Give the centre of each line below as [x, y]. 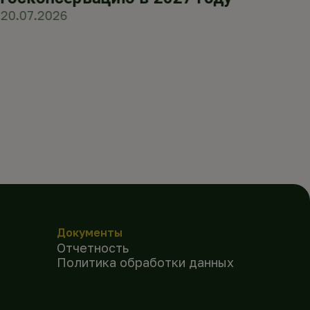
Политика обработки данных [145, 262]
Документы [89, 232]
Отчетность [92, 247]
